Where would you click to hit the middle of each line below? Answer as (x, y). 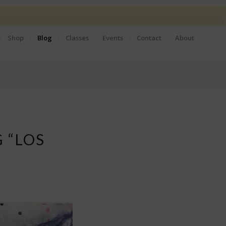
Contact (149, 38)
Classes (77, 38)
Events (113, 38)
